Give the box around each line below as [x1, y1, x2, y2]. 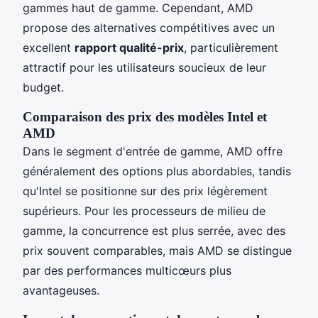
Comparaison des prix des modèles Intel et [23, 109, 267, 124]
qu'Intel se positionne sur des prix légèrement [23, 183, 268, 198]
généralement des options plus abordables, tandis [23, 163, 291, 178]
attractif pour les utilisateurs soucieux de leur [23, 60, 266, 75]
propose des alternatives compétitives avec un [23, 20, 275, 35]
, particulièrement [184, 40, 278, 55]
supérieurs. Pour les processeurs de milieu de [23, 203, 265, 218]
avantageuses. [23, 283, 99, 297]
